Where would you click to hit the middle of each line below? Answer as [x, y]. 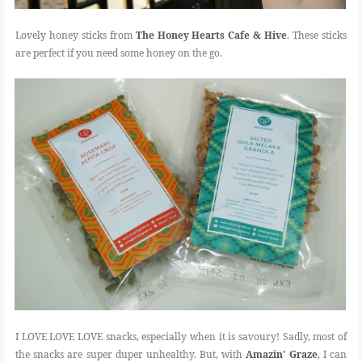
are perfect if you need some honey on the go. [119, 53]
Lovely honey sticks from [76, 35]
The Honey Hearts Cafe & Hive [211, 35]
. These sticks [317, 35]
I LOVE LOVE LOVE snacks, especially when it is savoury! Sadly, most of [181, 337]
